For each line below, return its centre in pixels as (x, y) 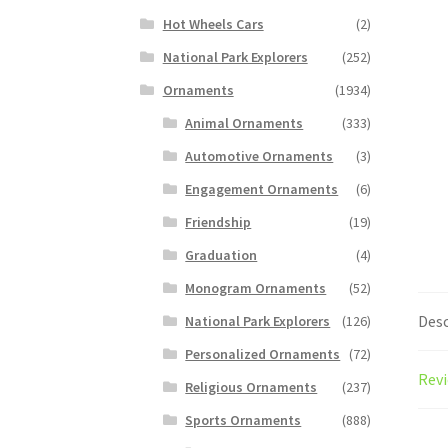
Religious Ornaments (251, 386)
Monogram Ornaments (256, 287)
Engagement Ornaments (262, 188)
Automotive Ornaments (259, 155)
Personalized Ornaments (263, 353)
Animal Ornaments (244, 122)
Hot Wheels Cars (213, 23)
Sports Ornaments (243, 419)
